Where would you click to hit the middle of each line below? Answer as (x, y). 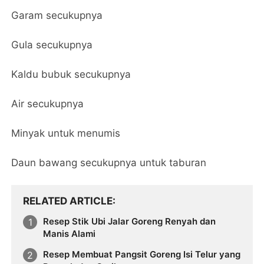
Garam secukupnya (57, 15)
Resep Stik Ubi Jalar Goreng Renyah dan (130, 221)
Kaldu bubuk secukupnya (71, 74)
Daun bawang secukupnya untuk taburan (109, 162)
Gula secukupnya (52, 44)
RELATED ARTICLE (68, 201)
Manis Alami (70, 233)
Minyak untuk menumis (66, 133)
